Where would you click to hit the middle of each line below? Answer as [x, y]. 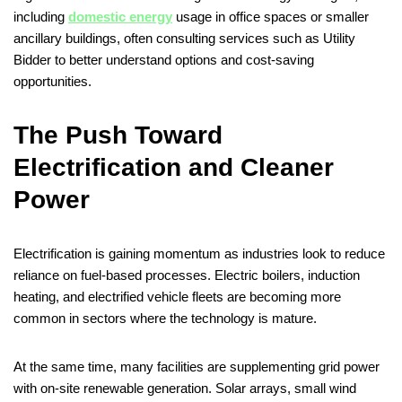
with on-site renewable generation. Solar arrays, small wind [185, 389]
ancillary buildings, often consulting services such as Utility [184, 39]
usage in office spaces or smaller [271, 17]
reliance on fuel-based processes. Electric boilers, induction [187, 275]
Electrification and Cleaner [174, 168]
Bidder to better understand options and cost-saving [164, 60]
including [41, 17]
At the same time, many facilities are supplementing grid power [197, 367]
